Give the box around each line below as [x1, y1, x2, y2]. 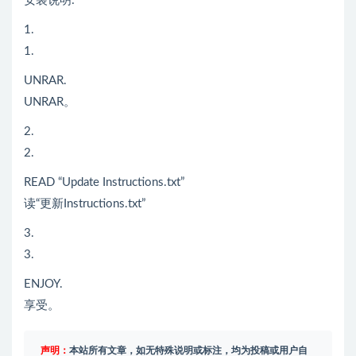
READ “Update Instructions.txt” [24, 176, 184, 188]
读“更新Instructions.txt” [24, 197, 145, 210]
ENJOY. [24, 277, 63, 290]
